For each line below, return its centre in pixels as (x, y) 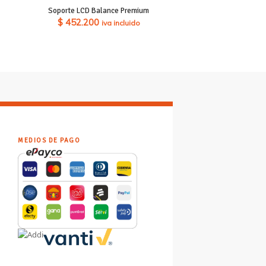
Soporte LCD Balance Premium (99, 10)
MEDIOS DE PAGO (49, 140)
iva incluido (121, 23)
